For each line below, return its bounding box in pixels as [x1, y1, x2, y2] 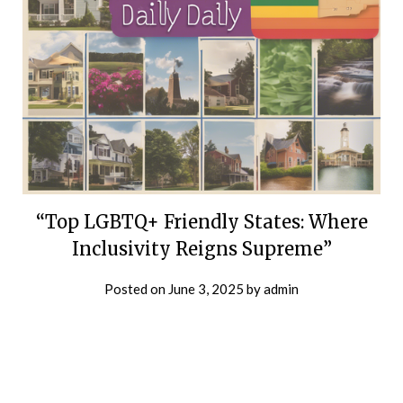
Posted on [104, 281, 168, 297]
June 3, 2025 [168, 281, 244, 297]
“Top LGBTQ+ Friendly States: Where [35, 210, 368, 233]
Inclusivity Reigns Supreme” [71, 237, 332, 260]
